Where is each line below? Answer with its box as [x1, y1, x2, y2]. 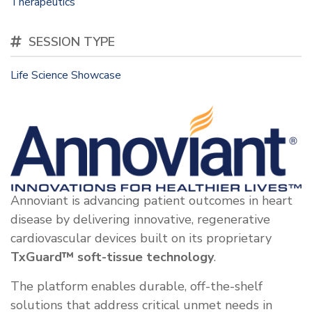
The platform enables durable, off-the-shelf [10, 278, 263, 295]
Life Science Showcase [10, 68, 121, 83]
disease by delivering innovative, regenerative [10, 211, 270, 228]
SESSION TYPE [29, 33, 115, 50]
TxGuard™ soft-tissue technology [10, 249, 214, 266]
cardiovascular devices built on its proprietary [10, 230, 272, 247]
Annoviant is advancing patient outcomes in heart [10, 192, 292, 210]
